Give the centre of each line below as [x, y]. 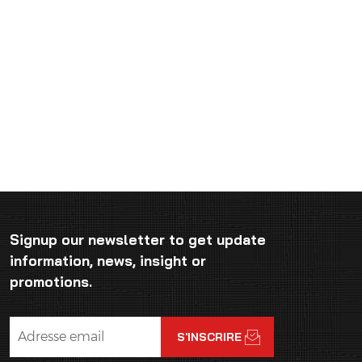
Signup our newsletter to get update [138, 239]
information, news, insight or [108, 260]
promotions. [51, 281]
